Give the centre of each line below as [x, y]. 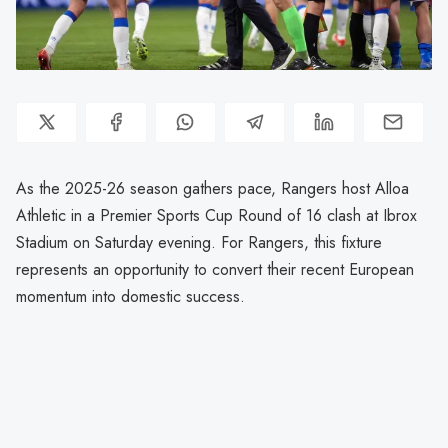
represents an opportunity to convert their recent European [215, 269]
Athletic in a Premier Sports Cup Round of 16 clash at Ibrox [216, 215]
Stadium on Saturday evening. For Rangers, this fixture [199, 242]
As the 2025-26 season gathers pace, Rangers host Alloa [212, 188]
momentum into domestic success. [130, 296]
